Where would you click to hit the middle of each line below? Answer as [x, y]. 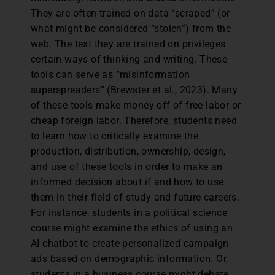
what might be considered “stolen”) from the [131, 28]
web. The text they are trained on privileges [128, 44]
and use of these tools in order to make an [127, 166]
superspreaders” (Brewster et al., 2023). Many [134, 90]
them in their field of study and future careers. [135, 197]
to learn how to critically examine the [115, 136]
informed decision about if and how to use [127, 182]
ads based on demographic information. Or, [130, 258]
